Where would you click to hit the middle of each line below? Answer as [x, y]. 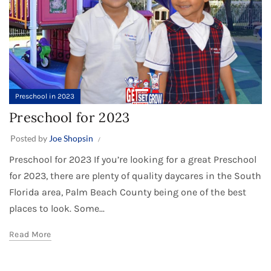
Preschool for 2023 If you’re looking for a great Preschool [133, 159]
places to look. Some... [57, 208]
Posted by [30, 138]
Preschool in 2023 [45, 96]
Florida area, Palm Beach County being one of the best [128, 192]
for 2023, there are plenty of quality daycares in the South [135, 175]
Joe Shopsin [71, 138]
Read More [30, 234]
